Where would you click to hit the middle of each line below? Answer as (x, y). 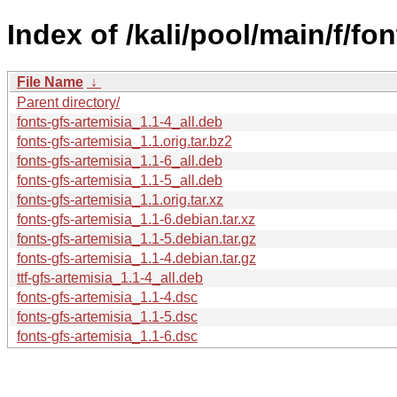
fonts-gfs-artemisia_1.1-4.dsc (107, 297)
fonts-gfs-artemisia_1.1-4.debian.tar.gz (136, 258)
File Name (50, 82)
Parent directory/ (68, 102)
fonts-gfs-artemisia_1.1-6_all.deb (120, 160)
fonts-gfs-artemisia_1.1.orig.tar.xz (120, 199)
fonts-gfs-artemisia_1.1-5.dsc (107, 316)
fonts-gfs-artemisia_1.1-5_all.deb (120, 180)
